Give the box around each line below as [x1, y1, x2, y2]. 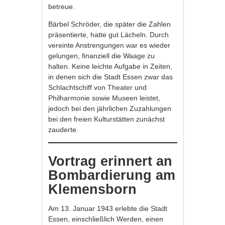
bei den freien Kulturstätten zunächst [48, 115, 165, 123]
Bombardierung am [48, 167, 176, 183]
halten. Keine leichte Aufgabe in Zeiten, [48, 62, 173, 70]
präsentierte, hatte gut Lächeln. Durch [48, 30, 169, 39]
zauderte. [48, 125, 79, 134]
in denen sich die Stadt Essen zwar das [48, 72, 173, 81]
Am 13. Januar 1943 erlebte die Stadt [48, 204, 168, 212]
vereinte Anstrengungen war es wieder [48, 41, 171, 49]
